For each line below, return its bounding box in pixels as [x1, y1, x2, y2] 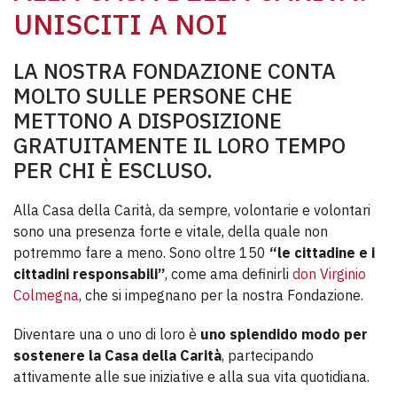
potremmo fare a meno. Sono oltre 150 [13, 244, 269, 262]
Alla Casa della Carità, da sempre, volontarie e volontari [13, 201, 370, 220]
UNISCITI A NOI [13, 5, 228, 43]
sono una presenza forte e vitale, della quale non [13, 222, 328, 241]
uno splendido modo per [200, 325, 368, 344]
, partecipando [222, 346, 314, 365]
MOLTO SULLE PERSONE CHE [13, 82, 292, 110]
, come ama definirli [165, 265, 292, 284]
